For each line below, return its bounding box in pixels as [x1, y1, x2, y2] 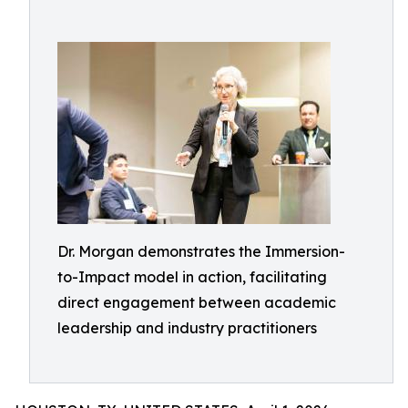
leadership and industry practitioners [57, 319, 317, 337]
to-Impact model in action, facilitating [57, 268, 327, 286]
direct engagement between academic [57, 293, 336, 311]
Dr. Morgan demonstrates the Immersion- [57, 242, 345, 260]
